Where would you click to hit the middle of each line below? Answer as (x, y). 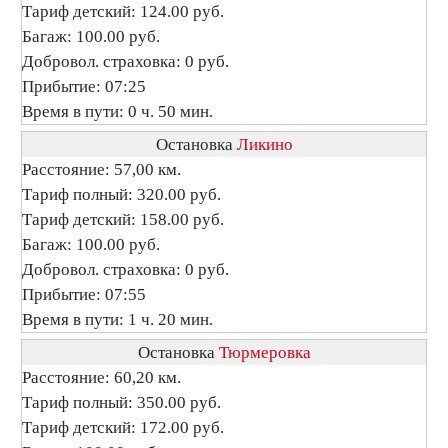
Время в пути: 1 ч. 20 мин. (117, 319)
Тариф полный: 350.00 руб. (121, 402)
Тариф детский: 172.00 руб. (123, 427)
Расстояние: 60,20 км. (101, 377)
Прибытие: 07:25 (84, 86)
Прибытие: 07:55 (84, 294)
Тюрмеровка (264, 352)
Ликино (264, 144)
